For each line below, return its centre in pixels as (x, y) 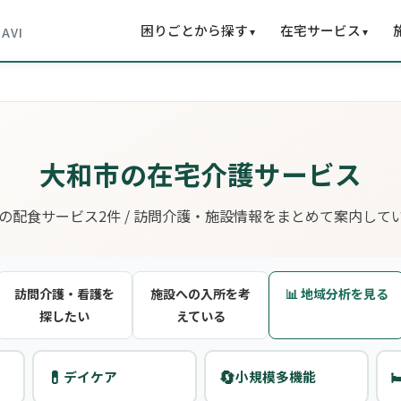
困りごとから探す (194, 30)
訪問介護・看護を (64, 293)
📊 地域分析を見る (337, 293)
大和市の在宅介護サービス (200, 174)
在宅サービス (320, 30)
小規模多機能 (275, 377)
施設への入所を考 (200, 293)
